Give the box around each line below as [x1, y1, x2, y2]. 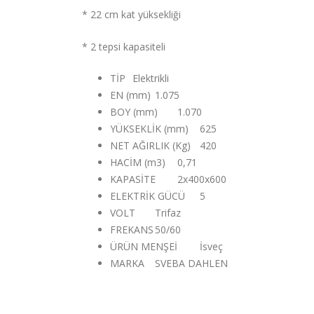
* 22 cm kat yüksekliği [82, 8, 181, 22]
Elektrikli [132, 71, 169, 86]
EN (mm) [110, 88, 151, 102]
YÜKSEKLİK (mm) [110, 122, 189, 136]
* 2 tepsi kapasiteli [82, 40, 165, 54]
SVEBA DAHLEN [155, 257, 228, 271]
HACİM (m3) [110, 156, 165, 170]
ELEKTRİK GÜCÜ [110, 189, 185, 203]
